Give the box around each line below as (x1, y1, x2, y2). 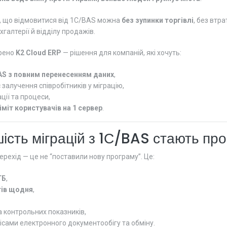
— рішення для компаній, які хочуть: (61, 49, 181, 57)
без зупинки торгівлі (122, 16, 194, 24)
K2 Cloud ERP (16, 49, 61, 57)
